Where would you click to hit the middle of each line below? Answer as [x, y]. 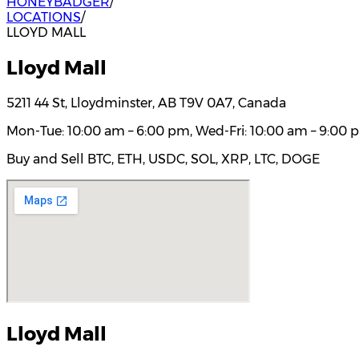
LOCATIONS [44, 17]
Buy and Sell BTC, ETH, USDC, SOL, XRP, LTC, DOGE [163, 159]
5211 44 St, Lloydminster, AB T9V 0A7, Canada [146, 103]
